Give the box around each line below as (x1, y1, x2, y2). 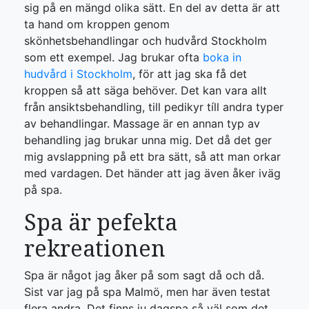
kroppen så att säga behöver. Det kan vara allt (24, 83, 267, 97)
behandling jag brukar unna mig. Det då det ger (24, 133, 272, 147)
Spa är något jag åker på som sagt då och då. (24, 268, 264, 282)
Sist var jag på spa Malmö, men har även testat (24, 285, 270, 299)
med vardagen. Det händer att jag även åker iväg (24, 166, 281, 180)
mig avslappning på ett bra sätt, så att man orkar (24, 150, 281, 163)
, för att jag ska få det (132, 67, 247, 81)
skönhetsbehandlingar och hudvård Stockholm (24, 34, 267, 48)
